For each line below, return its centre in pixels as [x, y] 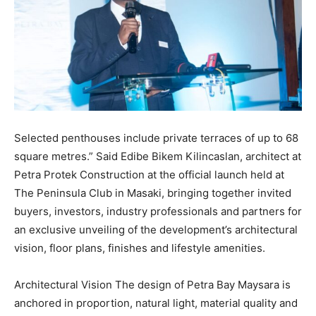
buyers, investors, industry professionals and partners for [158, 212]
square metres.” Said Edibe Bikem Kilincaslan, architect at [158, 157]
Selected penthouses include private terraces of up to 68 [156, 138]
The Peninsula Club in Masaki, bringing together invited [153, 193]
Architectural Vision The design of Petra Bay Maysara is [152, 285]
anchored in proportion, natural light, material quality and [156, 303]
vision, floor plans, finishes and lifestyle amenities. [140, 248]
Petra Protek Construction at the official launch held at [149, 175]
